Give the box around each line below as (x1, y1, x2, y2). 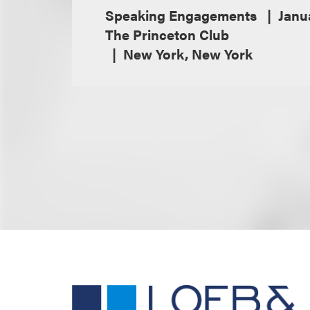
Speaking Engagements (105, 5, 260, 26)
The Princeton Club (105, 24, 229, 45)
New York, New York (123, 44, 253, 64)
